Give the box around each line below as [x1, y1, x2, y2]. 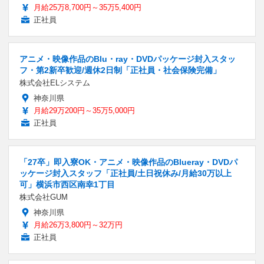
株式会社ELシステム [19, 78, 90, 88]
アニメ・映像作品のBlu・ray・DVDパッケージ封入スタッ [19, 54, 236, 64]
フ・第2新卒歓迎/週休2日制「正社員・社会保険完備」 [19, 65, 221, 75]
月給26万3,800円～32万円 [34, 220, 123, 230]
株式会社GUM [19, 193, 68, 202]
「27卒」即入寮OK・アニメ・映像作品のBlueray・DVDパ [19, 157, 237, 167]
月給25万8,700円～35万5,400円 [34, 3, 141, 12]
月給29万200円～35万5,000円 [34, 106, 135, 115]
